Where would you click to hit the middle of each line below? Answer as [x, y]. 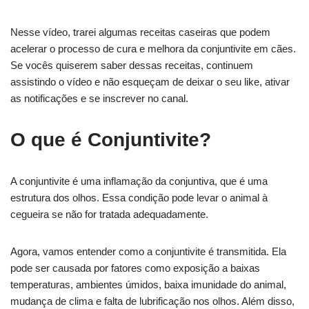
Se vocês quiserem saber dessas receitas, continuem [132, 65]
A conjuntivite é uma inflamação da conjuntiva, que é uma [139, 181]
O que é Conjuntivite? [111, 140]
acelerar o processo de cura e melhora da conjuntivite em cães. [153, 49]
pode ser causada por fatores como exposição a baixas [135, 268]
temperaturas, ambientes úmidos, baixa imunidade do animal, [148, 285]
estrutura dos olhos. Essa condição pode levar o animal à [139, 198]
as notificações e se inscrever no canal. [99, 98]
